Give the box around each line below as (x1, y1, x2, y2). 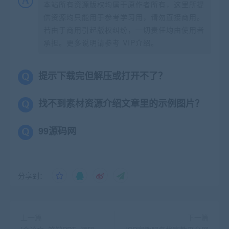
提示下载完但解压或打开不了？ (38, 68, 167, 82)
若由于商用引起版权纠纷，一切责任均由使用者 (43, 24, 204, 35)
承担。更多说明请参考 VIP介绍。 (43, 37, 158, 48)
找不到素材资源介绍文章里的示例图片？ (38, 96, 204, 110)
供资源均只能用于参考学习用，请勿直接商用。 (43, 11, 204, 22)
